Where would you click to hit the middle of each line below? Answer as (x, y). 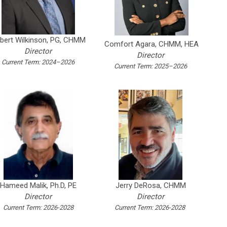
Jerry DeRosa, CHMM (150, 186)
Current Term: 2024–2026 (38, 62)
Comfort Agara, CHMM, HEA (152, 44)
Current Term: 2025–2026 (150, 66)
